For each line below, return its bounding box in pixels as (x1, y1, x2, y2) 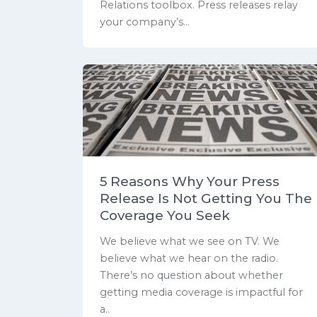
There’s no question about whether (100, 268, 283, 282)
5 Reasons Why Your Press (100, 173, 279, 190)
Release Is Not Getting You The (100, 190, 312, 207)
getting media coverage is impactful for (100, 285, 303, 299)
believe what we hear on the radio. (100, 251, 278, 265)
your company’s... (100, 16, 190, 29)
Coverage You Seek (100, 207, 230, 224)
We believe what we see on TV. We (100, 234, 279, 248)
